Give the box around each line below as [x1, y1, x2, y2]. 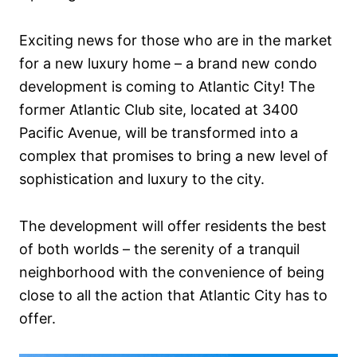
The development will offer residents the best [19, 218, 327, 234]
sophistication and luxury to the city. [19, 171, 265, 187]
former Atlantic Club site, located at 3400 [19, 101, 298, 118]
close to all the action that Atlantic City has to [19, 287, 328, 304]
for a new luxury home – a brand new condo [19, 55, 317, 72]
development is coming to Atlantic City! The [19, 78, 315, 95]
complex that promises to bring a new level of [19, 147, 328, 164]
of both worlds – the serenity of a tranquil [19, 241, 300, 257]
